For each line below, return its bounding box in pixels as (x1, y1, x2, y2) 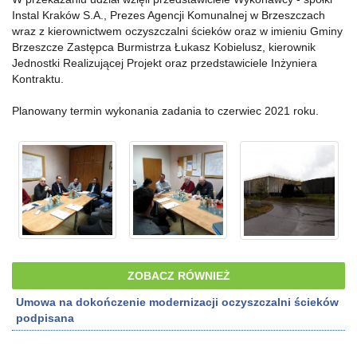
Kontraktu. (12, 72, 64, 85)
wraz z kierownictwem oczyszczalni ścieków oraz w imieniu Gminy (12, 24, 343, 37)
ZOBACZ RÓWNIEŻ (127, 269, 230, 282)
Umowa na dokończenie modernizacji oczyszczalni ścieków (16, 295, 339, 308)
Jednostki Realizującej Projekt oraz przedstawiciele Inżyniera (12, 56, 317, 69)
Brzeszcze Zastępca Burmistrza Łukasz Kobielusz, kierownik (12, 40, 316, 53)
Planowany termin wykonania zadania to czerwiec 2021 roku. (12, 104, 319, 117)
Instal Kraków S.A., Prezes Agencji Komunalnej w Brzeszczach (12, 8, 325, 22)
